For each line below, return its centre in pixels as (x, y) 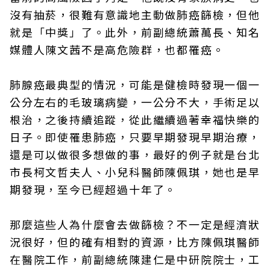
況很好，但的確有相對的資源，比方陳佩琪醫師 (135, 241)
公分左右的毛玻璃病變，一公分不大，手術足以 (135, 102)
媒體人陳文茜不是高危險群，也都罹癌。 (117, 49)
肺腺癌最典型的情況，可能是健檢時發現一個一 (135, 84)
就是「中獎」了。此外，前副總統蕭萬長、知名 (135, 32)
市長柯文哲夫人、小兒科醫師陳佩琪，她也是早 (135, 171)
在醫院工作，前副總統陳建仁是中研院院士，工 (135, 259)
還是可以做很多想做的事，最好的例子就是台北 (135, 154)
